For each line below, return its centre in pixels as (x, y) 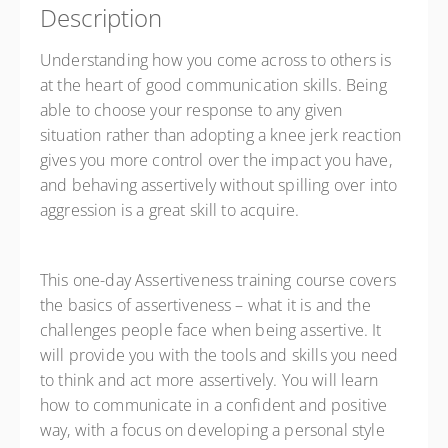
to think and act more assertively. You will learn (209, 380)
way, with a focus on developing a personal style (212, 430)
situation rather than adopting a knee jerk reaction (221, 135)
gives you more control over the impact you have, (216, 160)
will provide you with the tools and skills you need (219, 355)
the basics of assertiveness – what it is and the (205, 305)
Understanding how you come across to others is (216, 60)
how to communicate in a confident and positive (214, 405)
